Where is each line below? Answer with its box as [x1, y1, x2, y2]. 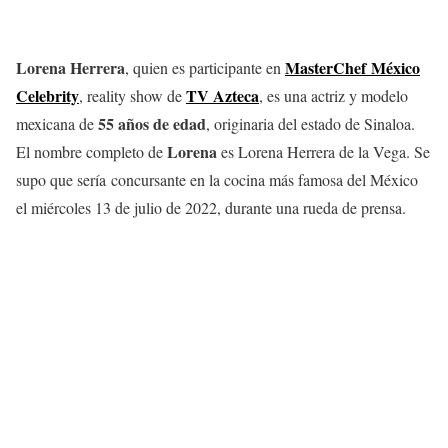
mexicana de [16, 113, 98, 134]
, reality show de [79, 85, 186, 106]
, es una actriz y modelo [259, 85, 408, 106]
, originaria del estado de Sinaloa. [206, 113, 415, 134]
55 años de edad [98, 112, 206, 135]
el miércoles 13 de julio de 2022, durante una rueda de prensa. [16, 197, 406, 218]
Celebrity [16, 84, 79, 107]
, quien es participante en [125, 57, 285, 78]
